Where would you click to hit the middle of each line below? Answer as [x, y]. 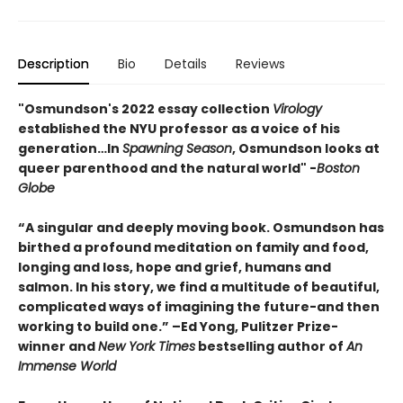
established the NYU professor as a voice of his [179, 129]
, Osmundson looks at [306, 149]
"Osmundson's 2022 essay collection [145, 109]
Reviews [260, 64]
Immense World [67, 367]
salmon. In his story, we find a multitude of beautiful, [199, 287]
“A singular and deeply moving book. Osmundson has [201, 228]
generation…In [70, 149]
